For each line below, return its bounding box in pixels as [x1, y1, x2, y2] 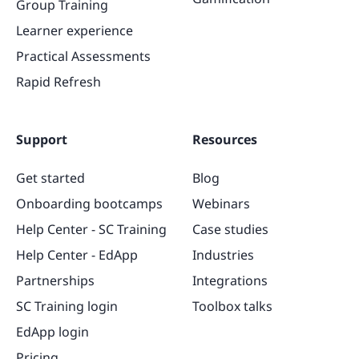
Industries [192, 245, 254, 264]
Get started [16, 168, 85, 187]
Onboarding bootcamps [16, 194, 163, 212]
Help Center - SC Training [16, 220, 167, 238]
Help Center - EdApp [16, 245, 138, 264]
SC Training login [16, 296, 118, 315]
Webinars [192, 194, 250, 212]
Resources [192, 130, 257, 148]
